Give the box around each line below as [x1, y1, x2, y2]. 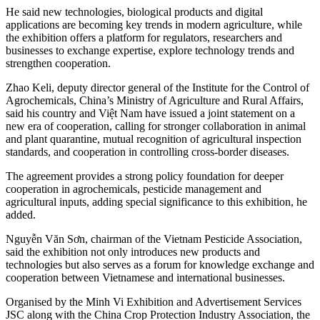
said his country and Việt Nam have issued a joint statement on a [6, 107, 295, 120]
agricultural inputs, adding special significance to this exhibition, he [6, 196, 307, 209]
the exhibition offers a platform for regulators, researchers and [6, 31, 282, 44]
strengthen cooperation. [6, 57, 111, 70]
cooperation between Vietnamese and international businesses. [6, 271, 285, 284]
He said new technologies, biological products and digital [6, 6, 263, 19]
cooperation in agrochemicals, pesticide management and [6, 183, 261, 196]
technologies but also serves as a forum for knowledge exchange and [6, 259, 314, 271]
